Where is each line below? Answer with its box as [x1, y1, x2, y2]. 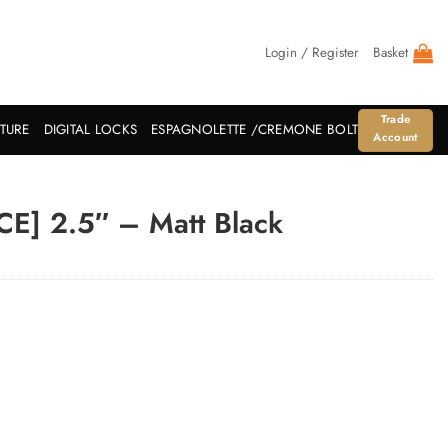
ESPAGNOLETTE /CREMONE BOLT [151, 120, 359, 139]
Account [373, 128, 418, 145]
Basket [373, 42, 408, 62]
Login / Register [265, 42, 359, 62]
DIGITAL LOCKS [43, 120, 138, 139]
